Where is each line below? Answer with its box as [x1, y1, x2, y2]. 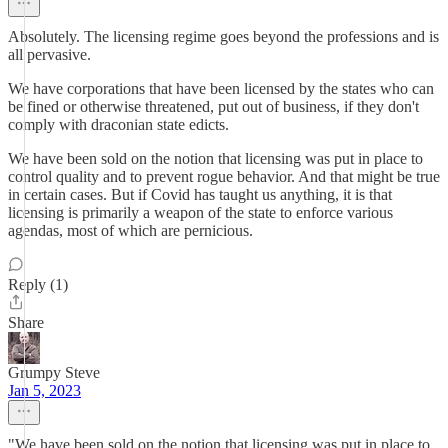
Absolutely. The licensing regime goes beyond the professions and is [8, 28, 439, 45]
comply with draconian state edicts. [8, 116, 229, 133]
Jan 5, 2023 [8, 382, 81, 399]
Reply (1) [8, 276, 68, 293]
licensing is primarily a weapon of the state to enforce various [8, 204, 393, 221]
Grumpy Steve [8, 364, 100, 381]
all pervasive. [8, 46, 91, 63]
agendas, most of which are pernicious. [8, 222, 253, 239]
